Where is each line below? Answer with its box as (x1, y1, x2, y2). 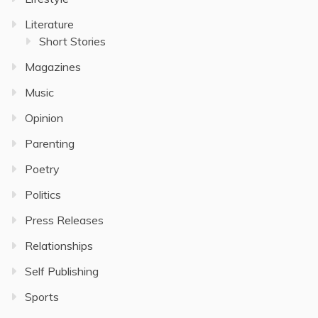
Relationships (25, 238, 93, 253)
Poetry (25, 161, 60, 176)
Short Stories (39, 33, 106, 48)
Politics (25, 187, 61, 202)
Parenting (25, 136, 75, 150)
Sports (25, 289, 59, 304)
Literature (25, 16, 74, 31)
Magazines (25, 59, 81, 74)
